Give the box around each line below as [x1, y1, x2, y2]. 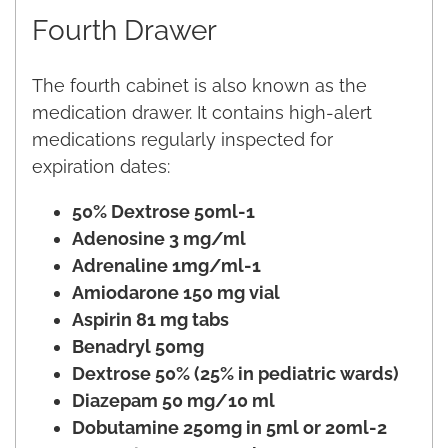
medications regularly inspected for [32, 128, 333, 150]
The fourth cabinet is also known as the [32, 74, 367, 96]
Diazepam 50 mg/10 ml [72, 389, 275, 411]
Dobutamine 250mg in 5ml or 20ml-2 [72, 416, 387, 438]
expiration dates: [32, 155, 170, 177]
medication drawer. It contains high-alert [32, 101, 372, 123]
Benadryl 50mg [72, 335, 204, 357]
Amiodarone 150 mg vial [72, 281, 280, 303]
